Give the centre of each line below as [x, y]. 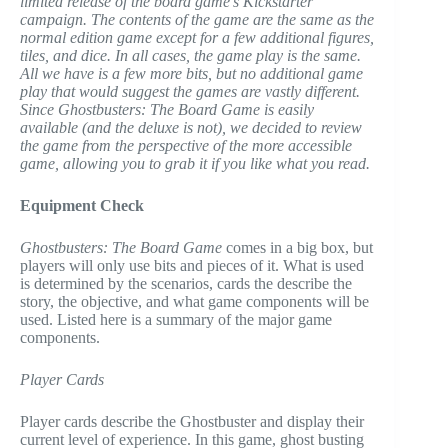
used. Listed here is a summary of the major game [176, 320]
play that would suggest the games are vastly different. [190, 92]
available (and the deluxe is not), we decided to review [191, 128]
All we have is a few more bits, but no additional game [191, 74]
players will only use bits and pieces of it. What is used [192, 266]
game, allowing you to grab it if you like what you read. [195, 164]
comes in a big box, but [299, 248]
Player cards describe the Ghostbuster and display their [192, 422]
